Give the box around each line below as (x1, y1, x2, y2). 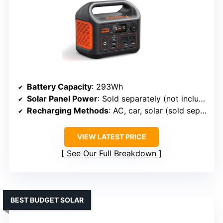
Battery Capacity (27, 82, 92, 92)
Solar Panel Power (27, 94, 98, 104)
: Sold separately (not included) (98, 94, 199, 104)
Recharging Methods (27, 106, 109, 116)
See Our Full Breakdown (67, 148, 156, 159)
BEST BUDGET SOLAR (10, 196, 84, 205)
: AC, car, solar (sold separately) (109, 106, 200, 116)
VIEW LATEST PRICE (77, 132, 146, 141)
